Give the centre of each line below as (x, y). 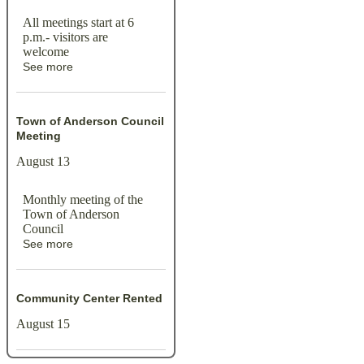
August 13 (43, 162)
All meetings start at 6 (78, 23)
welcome (46, 52)
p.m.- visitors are (65, 37)
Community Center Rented (89, 299)
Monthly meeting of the (83, 200)
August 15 (43, 324)
